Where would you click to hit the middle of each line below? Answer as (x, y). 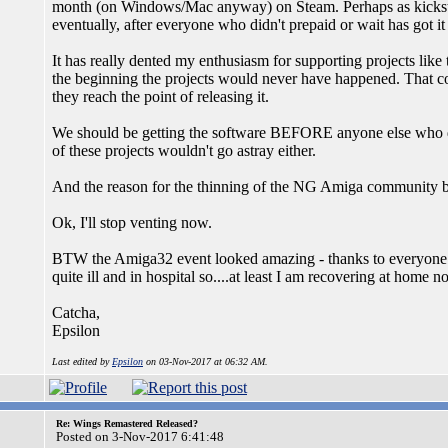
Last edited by (82, 361)
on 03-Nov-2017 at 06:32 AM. (205, 361)
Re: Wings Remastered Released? (127, 423)
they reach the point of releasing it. (160, 96)
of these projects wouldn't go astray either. (184, 150)
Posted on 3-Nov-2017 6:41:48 (140, 436)
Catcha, (76, 312)
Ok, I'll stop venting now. (132, 222)
